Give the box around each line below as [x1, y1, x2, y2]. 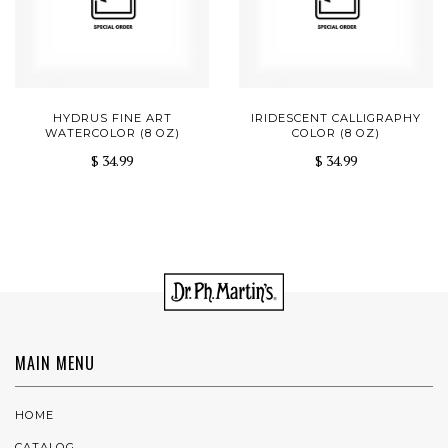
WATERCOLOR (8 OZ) [44, 126, 180, 141]
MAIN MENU [15, 350, 95, 375]
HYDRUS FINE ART [52, 111, 172, 126]
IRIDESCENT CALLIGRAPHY [251, 111, 421, 126]
